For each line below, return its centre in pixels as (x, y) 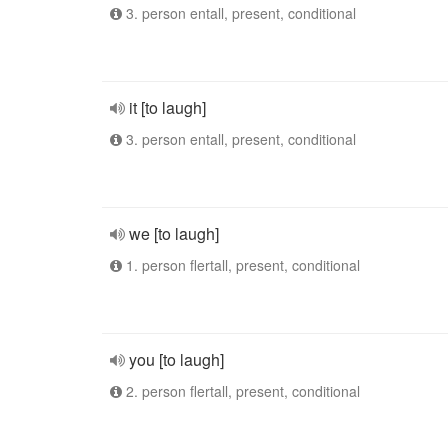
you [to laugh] (176, 359)
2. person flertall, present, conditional (241, 391)
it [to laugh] (167, 107)
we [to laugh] (174, 233)
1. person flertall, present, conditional (241, 265)
